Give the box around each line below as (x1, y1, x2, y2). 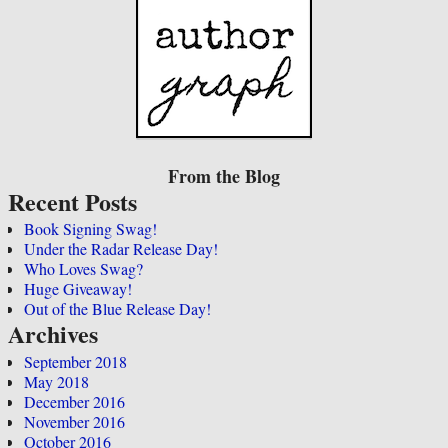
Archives (8, 316, 98, 352)
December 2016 (24, 390, 125, 412)
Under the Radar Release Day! (24, 238, 218, 260)
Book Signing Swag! (24, 218, 157, 240)
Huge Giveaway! (24, 278, 132, 300)
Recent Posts (8, 183, 137, 219)
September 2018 (24, 350, 127, 372)
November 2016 (24, 410, 125, 432)
